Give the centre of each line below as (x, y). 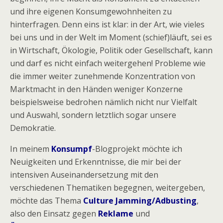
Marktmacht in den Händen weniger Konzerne (96, 89)
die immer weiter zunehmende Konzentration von (103, 76)
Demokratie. (33, 128)
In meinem (31, 149)
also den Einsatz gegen (54, 213)
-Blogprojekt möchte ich (137, 149)
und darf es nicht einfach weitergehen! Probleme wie (108, 63)
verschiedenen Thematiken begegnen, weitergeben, (108, 187)
